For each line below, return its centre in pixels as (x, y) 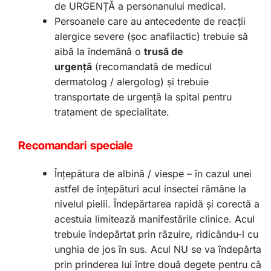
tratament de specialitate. (112, 112)
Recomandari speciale (76, 146)
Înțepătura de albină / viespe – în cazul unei (153, 174)
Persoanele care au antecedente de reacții (150, 21)
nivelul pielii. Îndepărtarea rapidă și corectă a (157, 204)
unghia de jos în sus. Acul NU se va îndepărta (158, 250)
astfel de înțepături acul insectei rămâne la (150, 189)
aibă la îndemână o (99, 52)
